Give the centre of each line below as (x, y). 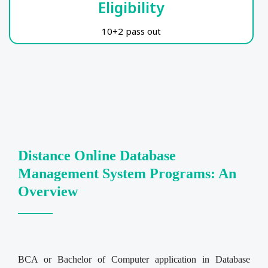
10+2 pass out (131, 31)
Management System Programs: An (127, 173)
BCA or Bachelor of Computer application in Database (134, 259)
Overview (48, 191)
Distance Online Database (97, 155)
